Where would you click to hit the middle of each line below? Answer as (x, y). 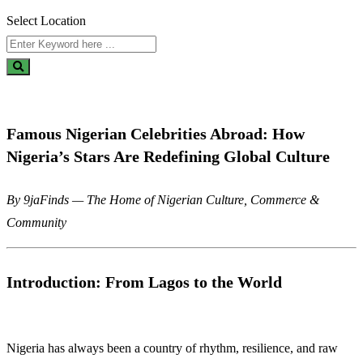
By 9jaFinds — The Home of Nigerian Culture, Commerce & (163, 200)
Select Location (46, 21)
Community (36, 223)
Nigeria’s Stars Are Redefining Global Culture (168, 156)
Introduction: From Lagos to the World (144, 282)
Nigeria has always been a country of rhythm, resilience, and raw (172, 348)
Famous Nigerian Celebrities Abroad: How (156, 133)
